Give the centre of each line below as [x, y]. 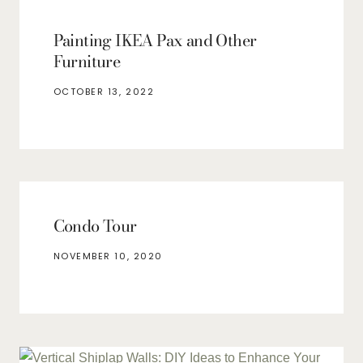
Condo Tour [95, 225]
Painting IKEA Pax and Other [155, 40]
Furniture [87, 61]
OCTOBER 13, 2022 [104, 91]
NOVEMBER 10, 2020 [108, 256]
